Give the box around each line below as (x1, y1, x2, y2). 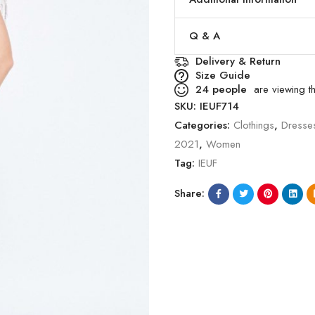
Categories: (174, 117, 233, 133)
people (209, 82, 247, 98)
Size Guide (195, 67, 250, 84)
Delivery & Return (195, 53, 281, 70)
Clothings (233, 117, 274, 133)
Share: (174, 186, 205, 202)
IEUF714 (200, 98, 239, 114)
